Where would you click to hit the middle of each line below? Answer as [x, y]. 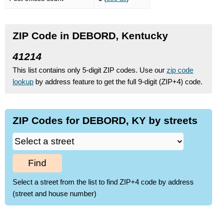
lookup [23, 81]
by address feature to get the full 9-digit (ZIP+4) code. [118, 81]
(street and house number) [54, 193]
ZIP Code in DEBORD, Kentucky [90, 35]
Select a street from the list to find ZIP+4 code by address [103, 182]
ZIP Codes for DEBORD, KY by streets [105, 120]
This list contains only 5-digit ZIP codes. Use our [90, 70]
